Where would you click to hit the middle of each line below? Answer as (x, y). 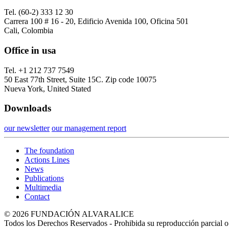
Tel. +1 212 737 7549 (39, 70)
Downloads (28, 108)
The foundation (49, 151)
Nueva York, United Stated (48, 88)
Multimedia (43, 188)
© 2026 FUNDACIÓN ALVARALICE (69, 214)
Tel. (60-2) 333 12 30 (39, 12)
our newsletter (27, 128)
